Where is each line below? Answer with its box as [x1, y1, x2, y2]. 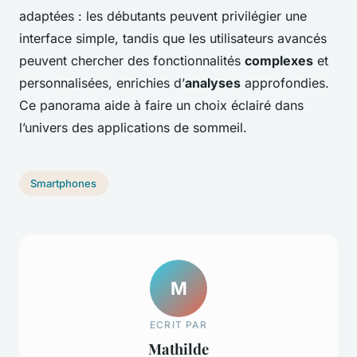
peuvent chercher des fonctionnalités [19, 53, 245, 69]
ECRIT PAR [150, 318, 207, 331]
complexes [245, 53, 313, 69]
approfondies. [241, 75, 329, 92]
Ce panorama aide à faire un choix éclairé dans [19, 97, 304, 114]
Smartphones [30, 177, 97, 190]
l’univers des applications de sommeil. [19, 120, 247, 136]
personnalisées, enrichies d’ [19, 75, 185, 92]
